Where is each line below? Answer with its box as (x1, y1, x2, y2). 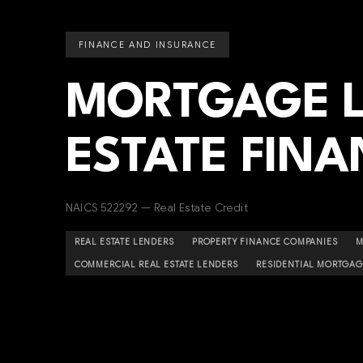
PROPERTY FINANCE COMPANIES (192, 237, 338, 248)
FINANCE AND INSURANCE (78, 38, 216, 50)
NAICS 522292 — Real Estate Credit (65, 201, 249, 216)
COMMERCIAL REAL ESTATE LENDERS (74, 258, 238, 270)
